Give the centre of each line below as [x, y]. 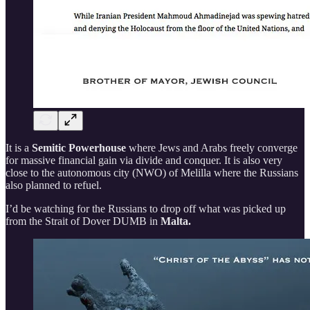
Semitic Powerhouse [79, 148]
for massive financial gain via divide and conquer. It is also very [144, 161]
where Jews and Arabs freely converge [212, 148]
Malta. [176, 221]
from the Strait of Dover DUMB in [83, 221]
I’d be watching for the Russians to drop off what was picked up [146, 209]
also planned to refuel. [54, 185]
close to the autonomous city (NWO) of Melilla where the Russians [152, 173]
